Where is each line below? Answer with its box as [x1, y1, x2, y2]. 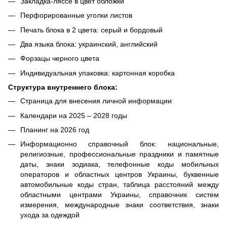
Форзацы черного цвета [20, 54, 99, 63]
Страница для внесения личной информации [20, 97, 172, 105]
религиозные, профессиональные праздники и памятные [20, 150, 219, 159]
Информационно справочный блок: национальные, [20, 140, 219, 148]
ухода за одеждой [20, 211, 80, 219]
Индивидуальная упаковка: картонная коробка [20, 68, 175, 77]
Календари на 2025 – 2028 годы [20, 111, 127, 120]
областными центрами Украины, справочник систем [20, 191, 219, 199]
